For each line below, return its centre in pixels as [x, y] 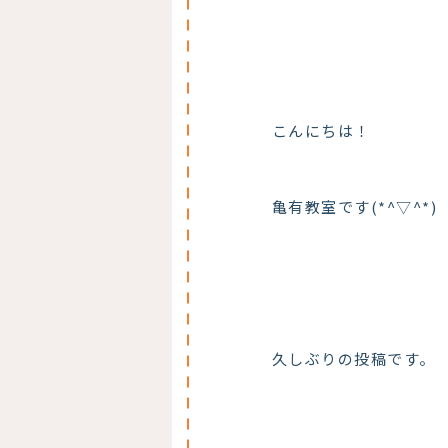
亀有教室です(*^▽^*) [354, 207]
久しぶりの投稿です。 [353, 359]
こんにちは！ [321, 131]
